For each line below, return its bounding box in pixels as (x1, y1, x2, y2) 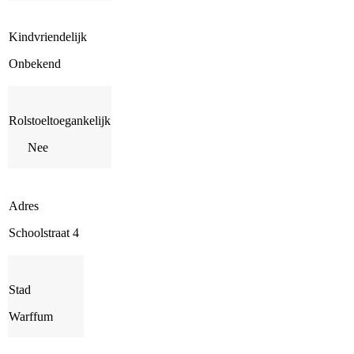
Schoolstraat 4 (9, 225, 79, 239)
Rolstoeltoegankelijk (9, 113, 111, 127)
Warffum (9, 309, 53, 323)
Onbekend (9, 56, 61, 70)
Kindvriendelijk (9, 29, 87, 43)
